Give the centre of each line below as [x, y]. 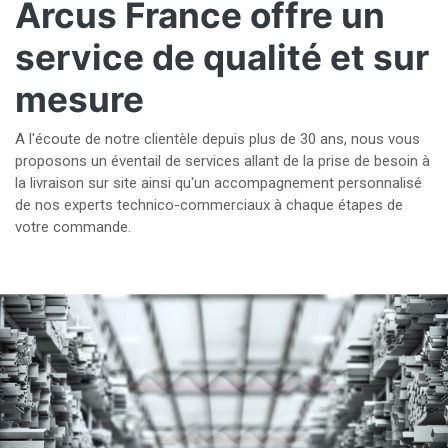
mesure [79, 99]
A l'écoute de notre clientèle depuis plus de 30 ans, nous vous [217, 139]
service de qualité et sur [222, 57]
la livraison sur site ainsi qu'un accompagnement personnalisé [218, 183]
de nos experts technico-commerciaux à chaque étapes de [209, 205]
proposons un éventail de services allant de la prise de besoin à [222, 161]
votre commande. [73, 227]
